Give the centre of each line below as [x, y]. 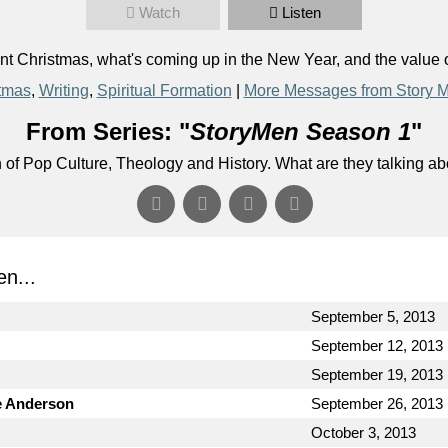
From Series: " [108, 131]
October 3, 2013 [363, 432]
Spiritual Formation [164, 90]
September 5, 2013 [373, 316]
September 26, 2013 [377, 403]
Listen [301, 12]
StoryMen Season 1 [300, 131]
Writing [63, 90]
